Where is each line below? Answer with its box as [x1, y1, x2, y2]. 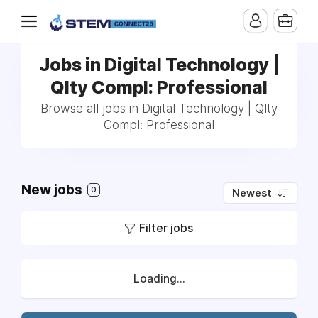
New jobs [21, 182, 85, 198]
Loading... [133, 272, 185, 285]
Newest [232, 187, 272, 199]
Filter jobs [139, 221, 193, 235]
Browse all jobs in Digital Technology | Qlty [40, 102, 278, 116]
